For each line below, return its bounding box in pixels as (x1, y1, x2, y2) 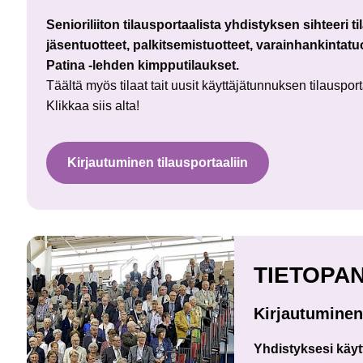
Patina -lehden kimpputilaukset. (46, 58, 240, 73)
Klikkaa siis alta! (46, 99, 140, 113)
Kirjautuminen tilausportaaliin (67, 156, 249, 170)
